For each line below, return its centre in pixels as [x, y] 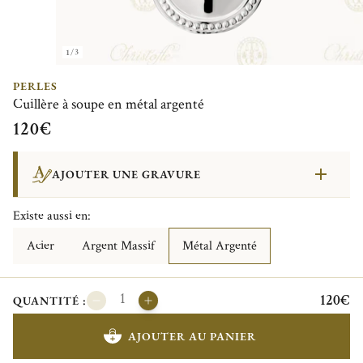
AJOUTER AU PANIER [192, 336]
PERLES [35, 85]
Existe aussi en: [52, 216]
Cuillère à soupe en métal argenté [109, 104]
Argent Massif [118, 246]
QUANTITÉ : [50, 300]
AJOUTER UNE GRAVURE [126, 174]
